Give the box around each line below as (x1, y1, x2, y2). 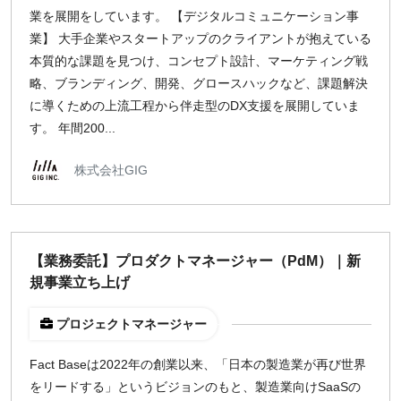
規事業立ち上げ (30, 275, 130, 290)
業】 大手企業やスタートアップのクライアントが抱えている (30, 31, 371, 46)
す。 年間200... (30, 121, 115, 135)
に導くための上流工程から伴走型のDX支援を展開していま (30, 98, 360, 113)
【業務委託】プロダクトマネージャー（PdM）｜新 (30, 253, 361, 269)
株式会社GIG (74, 162, 148, 177)
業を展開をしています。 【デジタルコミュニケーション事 (30, 9, 359, 23)
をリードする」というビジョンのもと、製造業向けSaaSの (30, 380, 361, 394)
